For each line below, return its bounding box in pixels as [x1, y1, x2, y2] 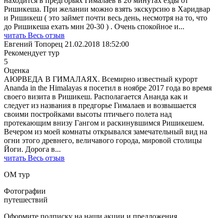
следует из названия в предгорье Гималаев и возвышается [4, 101, 196, 110]
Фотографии [4, 187, 48, 196]
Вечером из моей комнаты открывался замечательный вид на [4, 127, 207, 136]
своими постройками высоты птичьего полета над [4, 110, 172, 119]
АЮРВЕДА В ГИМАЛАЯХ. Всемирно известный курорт [4, 75, 198, 84]
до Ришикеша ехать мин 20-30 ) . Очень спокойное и [4, 22, 179, 31]
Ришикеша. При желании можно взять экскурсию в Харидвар [4, 5, 210, 14]
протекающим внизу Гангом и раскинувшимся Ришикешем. [4, 119, 204, 127]
